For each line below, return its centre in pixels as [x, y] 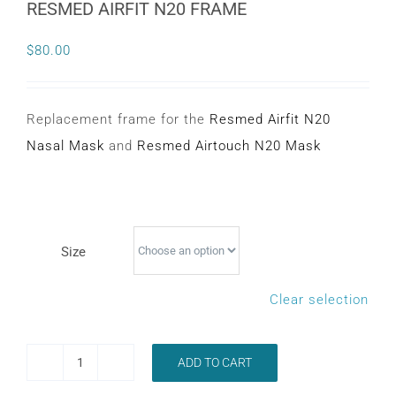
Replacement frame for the [116, 119]
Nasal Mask [68, 146]
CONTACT [84, 19]
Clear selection [319, 300]
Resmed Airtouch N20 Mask [229, 146]
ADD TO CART [215, 362]
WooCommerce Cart [116, 77]
